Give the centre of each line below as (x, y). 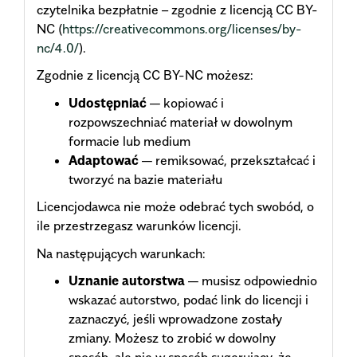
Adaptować (104, 160)
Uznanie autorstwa (127, 281)
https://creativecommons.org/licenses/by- (182, 28)
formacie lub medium (129, 141)
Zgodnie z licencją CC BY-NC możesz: (145, 75)
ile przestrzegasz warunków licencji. (139, 226)
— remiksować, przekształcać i (227, 160)
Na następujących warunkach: (121, 253)
